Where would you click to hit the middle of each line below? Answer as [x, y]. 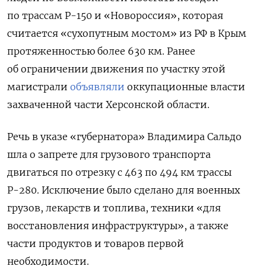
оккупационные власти [185, 86]
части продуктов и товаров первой [96, 243]
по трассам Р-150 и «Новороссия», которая [115, 15]
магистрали [39, 86]
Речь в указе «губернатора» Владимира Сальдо [124, 136]
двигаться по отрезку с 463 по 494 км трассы [119, 172]
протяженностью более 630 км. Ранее [101, 51]
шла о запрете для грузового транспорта [109, 154]
